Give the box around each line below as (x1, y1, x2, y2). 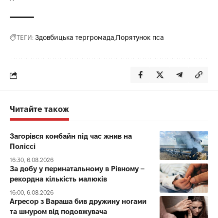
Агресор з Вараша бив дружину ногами (10, 197, 146, 206)
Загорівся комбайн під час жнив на (10, 132, 132, 141)
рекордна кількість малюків (10, 175, 107, 183)
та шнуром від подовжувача (10, 207, 107, 216)
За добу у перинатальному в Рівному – (10, 164, 145, 173)
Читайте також (10, 105, 69, 114)
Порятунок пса (116, 34, 164, 42)
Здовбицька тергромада (35, 34, 114, 42)
